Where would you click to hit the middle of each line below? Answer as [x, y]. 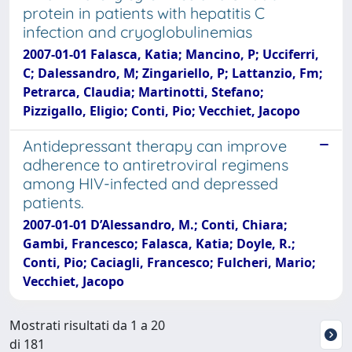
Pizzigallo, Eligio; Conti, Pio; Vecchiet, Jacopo [161, 111]
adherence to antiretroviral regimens [156, 165]
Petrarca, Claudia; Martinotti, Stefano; [143, 92]
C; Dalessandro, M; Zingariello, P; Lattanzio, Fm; [173, 73]
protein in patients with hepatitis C [144, 13]
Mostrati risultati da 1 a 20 [87, 325]
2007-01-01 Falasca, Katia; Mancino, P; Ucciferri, [171, 54]
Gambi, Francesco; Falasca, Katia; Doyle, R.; [159, 244]
